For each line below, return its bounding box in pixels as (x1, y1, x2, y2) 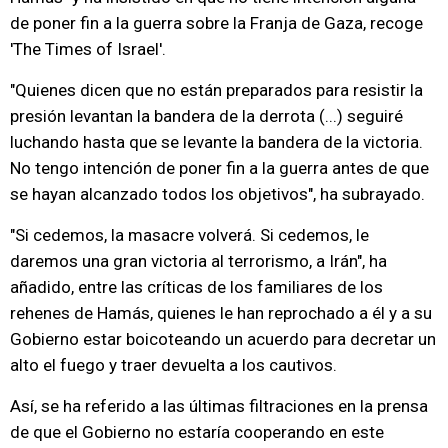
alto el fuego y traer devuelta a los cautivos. (10, 355, 337, 375)
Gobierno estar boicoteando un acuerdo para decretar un (10, 329, 436, 349)
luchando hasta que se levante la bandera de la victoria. (10, 132, 423, 152)
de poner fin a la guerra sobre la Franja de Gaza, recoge (10, 13, 423, 33)
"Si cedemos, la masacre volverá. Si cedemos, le (10, 225, 369, 245)
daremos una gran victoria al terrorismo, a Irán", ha (10, 251, 387, 271)
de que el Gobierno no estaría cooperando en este (10, 422, 384, 442)
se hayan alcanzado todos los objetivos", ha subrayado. (10, 184, 425, 204)
